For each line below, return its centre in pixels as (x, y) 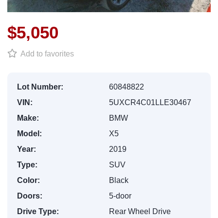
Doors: (30, 196)
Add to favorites (46, 54)
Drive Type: (38, 211)
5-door (120, 196)
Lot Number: (40, 87)
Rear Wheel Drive (140, 211)
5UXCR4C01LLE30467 (150, 102)
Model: (29, 134)
